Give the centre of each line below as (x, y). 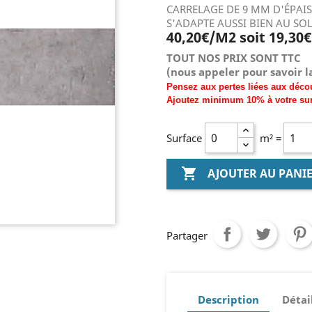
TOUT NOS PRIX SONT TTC (234, 58)
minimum (223, 100)
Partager (187, 235)
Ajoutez (184, 100)
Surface (186, 138)
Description (228, 299)
